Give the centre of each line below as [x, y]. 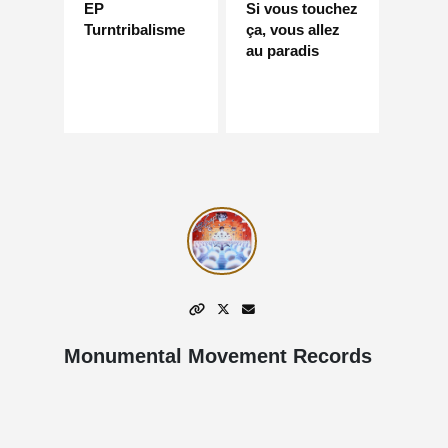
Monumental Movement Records [218, 356]
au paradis [282, 50]
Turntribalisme [134, 29]
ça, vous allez [292, 29]
